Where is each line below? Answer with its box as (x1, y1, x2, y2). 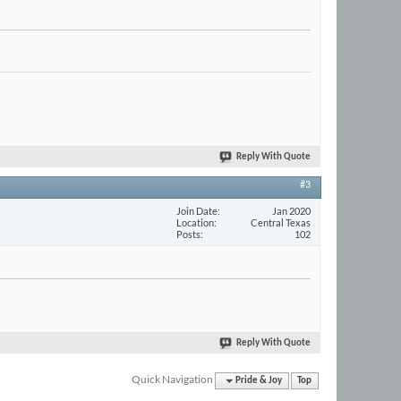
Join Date (176, 204, 218, 217)
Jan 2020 (272, 204, 311, 217)
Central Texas (251, 216, 311, 228)
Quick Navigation (132, 371, 214, 386)
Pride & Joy (235, 375, 283, 386)
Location (176, 216, 214, 228)
